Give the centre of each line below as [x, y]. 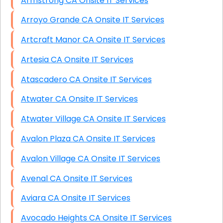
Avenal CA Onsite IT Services [91, 178]
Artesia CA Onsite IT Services [92, 59]
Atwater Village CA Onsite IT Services [124, 119]
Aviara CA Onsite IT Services [89, 198]
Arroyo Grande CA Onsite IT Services [123, 20]
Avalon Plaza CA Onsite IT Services [114, 139]
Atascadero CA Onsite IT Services [110, 79]
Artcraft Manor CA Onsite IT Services [124, 40]
